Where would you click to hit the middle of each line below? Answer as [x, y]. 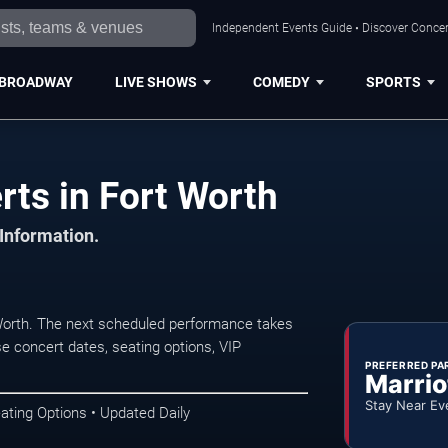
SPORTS [393, 81]
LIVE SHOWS [155, 81]
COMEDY [281, 81]
